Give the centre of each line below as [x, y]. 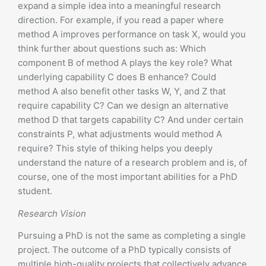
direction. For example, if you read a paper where [121, 20]
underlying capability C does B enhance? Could [117, 77]
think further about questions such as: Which [112, 48]
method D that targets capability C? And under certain [131, 120]
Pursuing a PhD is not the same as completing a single [132, 235]
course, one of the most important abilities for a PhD [128, 177]
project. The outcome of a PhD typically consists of [124, 250]
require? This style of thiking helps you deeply [115, 148]
